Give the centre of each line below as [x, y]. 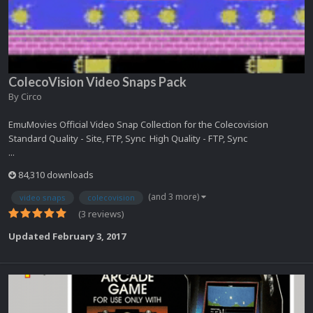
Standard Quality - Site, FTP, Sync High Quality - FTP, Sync [128, 138]
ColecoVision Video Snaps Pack [97, 81]
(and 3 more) [175, 196]
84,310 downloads [55, 174]
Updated [30, 236]
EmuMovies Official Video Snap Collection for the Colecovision [138, 124]
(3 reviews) [101, 213]
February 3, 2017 [89, 236]
